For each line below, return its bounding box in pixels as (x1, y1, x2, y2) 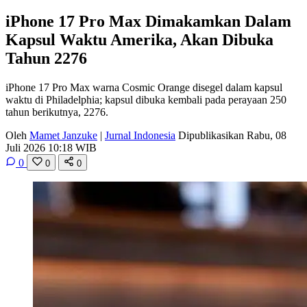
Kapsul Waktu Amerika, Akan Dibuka (5, 30, 273, 49)
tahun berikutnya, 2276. (5, 106, 108, 118)
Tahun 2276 (5, 49, 87, 67)
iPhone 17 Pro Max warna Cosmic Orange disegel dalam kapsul (5, 81, 282, 93)
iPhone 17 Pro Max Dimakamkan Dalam (5, 12, 291, 30)
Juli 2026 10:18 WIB (5, 141, 97, 153)
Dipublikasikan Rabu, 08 (178, 129, 286, 141)
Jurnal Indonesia (105, 129, 175, 141)
